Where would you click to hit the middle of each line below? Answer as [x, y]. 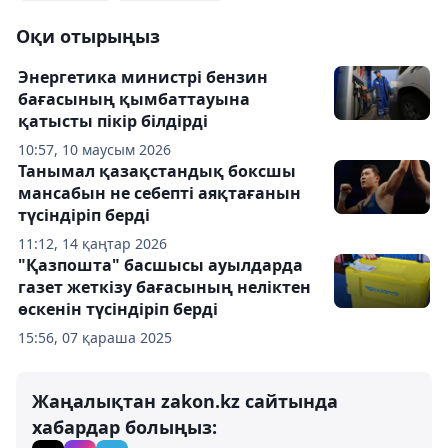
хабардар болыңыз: [124, 427]
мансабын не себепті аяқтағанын [159, 193]
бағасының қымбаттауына [134, 99]
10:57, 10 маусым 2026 [94, 149]
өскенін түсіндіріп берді [118, 309]
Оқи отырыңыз [88, 36]
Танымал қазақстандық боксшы [157, 171]
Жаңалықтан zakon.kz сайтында [185, 401]
